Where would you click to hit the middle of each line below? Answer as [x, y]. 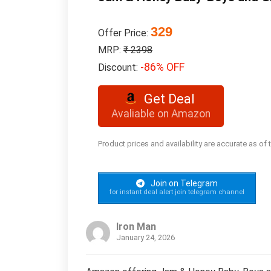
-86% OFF [162, 67]
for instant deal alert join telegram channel [177, 192]
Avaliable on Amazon [161, 114]
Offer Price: [124, 33]
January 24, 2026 [145, 237]
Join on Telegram [183, 183]
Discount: [119, 67]
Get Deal [170, 99]
